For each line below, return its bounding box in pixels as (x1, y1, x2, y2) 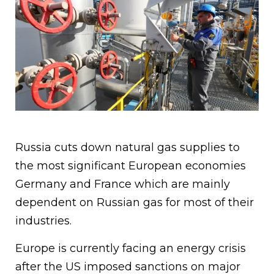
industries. (15, 214, 72, 228)
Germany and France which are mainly (15, 177, 230, 191)
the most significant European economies (15, 159, 246, 173)
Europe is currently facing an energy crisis (15, 242, 246, 256)
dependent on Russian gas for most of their (15, 196, 254, 210)
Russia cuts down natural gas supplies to (15, 141, 240, 155)
